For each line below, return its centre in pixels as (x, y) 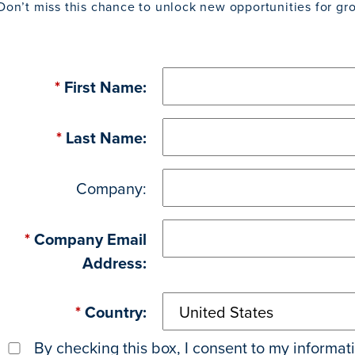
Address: (114, 263)
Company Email (90, 239)
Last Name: (106, 137)
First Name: (105, 87)
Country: (115, 312)
